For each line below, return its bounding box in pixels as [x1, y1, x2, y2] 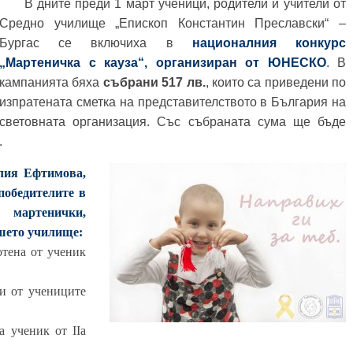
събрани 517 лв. [102, 76, 206, 89]
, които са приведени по [205, 76, 346, 89]
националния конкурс [191, 36, 347, 50]
